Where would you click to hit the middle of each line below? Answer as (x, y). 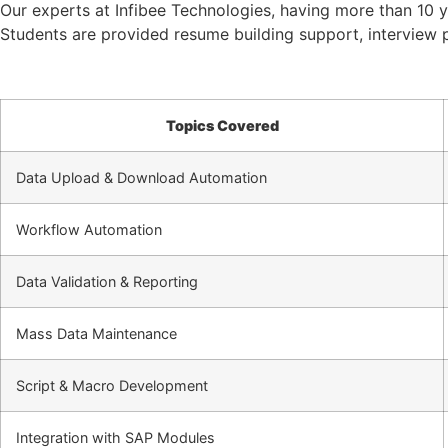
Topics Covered (222, 125)
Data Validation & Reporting (107, 281)
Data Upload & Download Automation (141, 177)
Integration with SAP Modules (115, 437)
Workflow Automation (89, 229)
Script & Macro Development (112, 385)
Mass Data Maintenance (96, 333)
